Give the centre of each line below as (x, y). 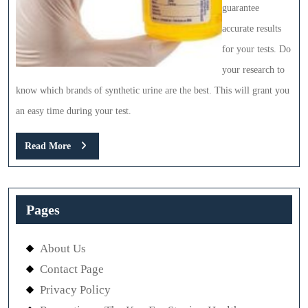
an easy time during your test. (74, 111)
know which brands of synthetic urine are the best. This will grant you (153, 90)
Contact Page (72, 269)
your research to (253, 69)
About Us (63, 248)
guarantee (241, 8)
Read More (48, 146)
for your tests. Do (256, 49)
